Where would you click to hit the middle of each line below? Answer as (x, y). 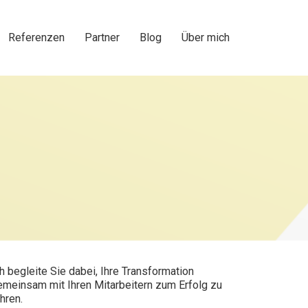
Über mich (206, 37)
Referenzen (36, 37)
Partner (102, 37)
